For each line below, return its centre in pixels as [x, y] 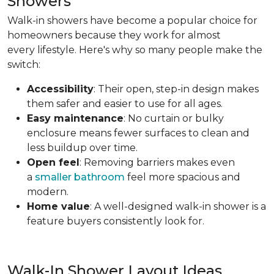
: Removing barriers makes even [157, 162]
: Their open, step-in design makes [176, 89]
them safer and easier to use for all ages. [126, 103]
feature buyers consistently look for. [117, 221]
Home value [58, 206]
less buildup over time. [83, 147]
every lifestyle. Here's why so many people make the [135, 50]
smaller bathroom [80, 177]
